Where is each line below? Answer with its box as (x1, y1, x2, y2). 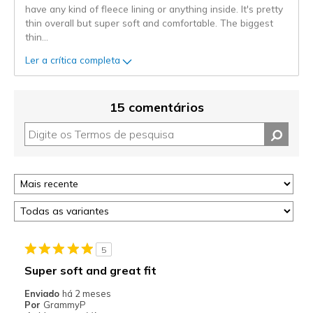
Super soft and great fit (24, 263, 156, 277)
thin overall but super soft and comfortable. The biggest (25, 16, 273, 29)
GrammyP (43, 298, 86, 310)
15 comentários (109, 99, 204, 115)
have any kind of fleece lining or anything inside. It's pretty (25, 2, 283, 15)
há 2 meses (61, 287, 111, 299)
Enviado (24, 287, 62, 299)
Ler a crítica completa (25, 54, 120, 66)
